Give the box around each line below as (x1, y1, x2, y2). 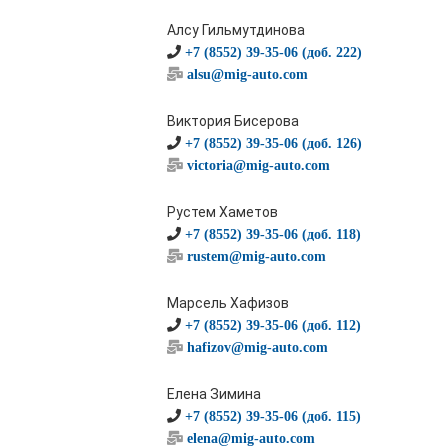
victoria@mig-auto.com (187, 158, 330, 172)
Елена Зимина (167, 386, 261, 402)
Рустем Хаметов (167, 204, 278, 220)
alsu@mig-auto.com (187, 67, 308, 81)
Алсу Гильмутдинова (167, 22, 305, 38)
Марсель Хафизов (167, 295, 289, 311)
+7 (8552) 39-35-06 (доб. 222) (185, 45, 362, 59)
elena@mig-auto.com (187, 431, 315, 445)
